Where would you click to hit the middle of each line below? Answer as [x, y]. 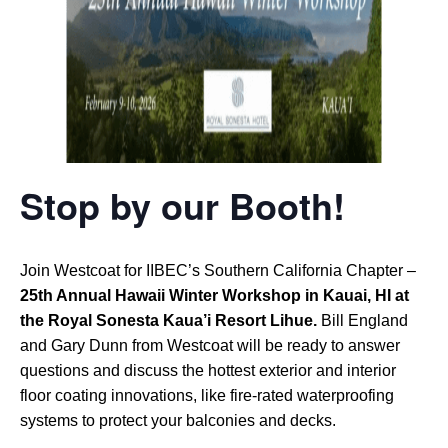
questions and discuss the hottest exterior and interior [208, 370]
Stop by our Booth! [182, 204]
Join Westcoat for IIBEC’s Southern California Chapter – [218, 270]
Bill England [362, 320]
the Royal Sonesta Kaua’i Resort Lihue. [168, 320]
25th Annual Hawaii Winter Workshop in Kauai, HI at [214, 295]
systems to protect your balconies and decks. [178, 420]
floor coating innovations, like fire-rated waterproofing [207, 395]
